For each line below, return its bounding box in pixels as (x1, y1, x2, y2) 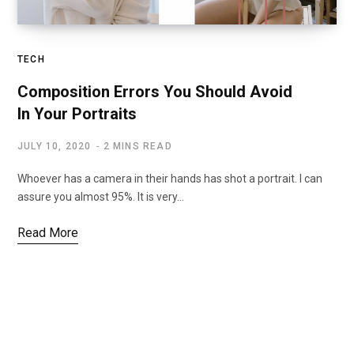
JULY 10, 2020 (17, 140, 92, 152)
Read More (17, 224, 78, 240)
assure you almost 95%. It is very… (17, 190, 184, 203)
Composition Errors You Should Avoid (17, 81, 292, 101)
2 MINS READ (103, 140, 172, 152)
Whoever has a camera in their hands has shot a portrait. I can (17, 171, 322, 185)
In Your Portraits (17, 104, 137, 123)
